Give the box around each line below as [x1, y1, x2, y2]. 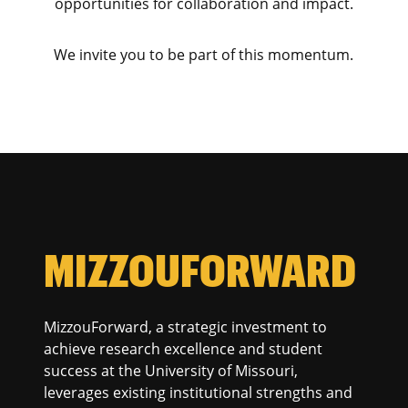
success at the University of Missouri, [44, 361, 298, 382]
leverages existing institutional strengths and [44, 382, 352, 403]
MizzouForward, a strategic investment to [44, 317, 327, 338]
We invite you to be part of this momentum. [54, 44, 354, 65]
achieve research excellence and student [44, 339, 322, 360]
